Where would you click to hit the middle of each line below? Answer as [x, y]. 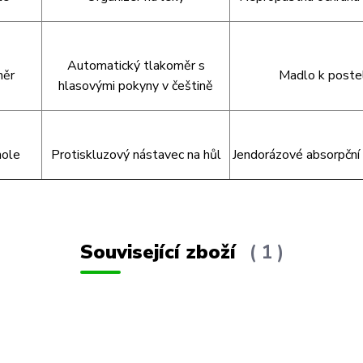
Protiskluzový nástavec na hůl [136, 155]
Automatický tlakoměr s [136, 66]
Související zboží [160, 252]
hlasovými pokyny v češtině [136, 86]
